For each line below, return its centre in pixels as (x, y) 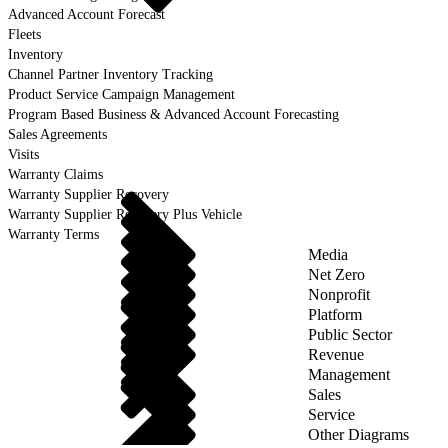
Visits (23, 154)
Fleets (24, 34)
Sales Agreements (57, 134)
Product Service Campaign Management (121, 94)
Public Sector (350, 334)
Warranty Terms (53, 234)
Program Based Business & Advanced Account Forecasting (173, 114)
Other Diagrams (358, 434)
